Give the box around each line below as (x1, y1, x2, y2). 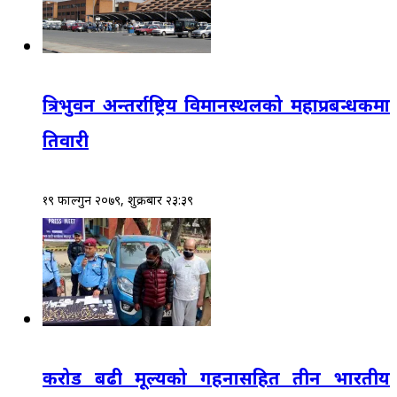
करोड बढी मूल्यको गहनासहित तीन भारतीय (43, 366, 390, 391)
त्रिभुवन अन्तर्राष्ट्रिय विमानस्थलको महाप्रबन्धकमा (43, 93, 390, 118)
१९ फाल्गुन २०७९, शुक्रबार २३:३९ (43, 191, 193, 208)
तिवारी (43, 128, 89, 153)
